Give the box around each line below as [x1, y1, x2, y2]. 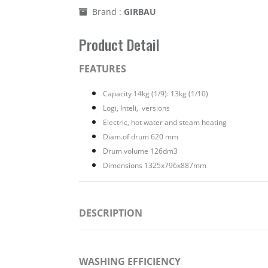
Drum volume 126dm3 [103, 146, 178, 156]
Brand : [92, 6, 124, 17]
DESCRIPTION [79, 206, 142, 220]
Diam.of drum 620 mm [103, 132, 178, 142]
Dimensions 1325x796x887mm [103, 160, 206, 170]
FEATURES [79, 62, 126, 75]
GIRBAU [124, 6, 156, 17]
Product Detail [79, 33, 160, 55]
